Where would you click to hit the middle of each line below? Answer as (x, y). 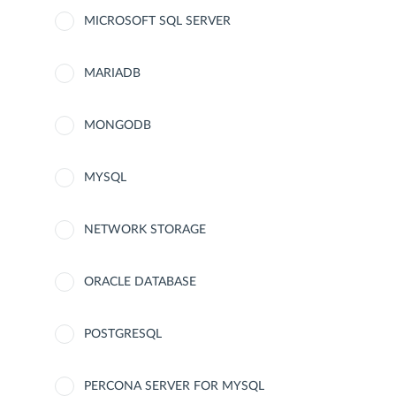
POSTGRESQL (123, 334)
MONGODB (118, 126)
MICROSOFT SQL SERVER (157, 21)
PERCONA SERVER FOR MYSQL (174, 386)
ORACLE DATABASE (140, 282)
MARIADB (112, 73)
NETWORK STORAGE (145, 230)
